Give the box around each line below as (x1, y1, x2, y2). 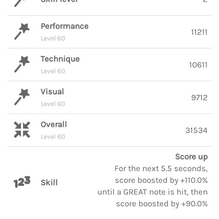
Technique (41, 54, 80, 64)
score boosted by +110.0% (115, 175, 208, 185)
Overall (41, 119, 67, 129)
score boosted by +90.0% (116, 198, 208, 208)
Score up (175, 152, 208, 161)
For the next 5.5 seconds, (114, 163, 208, 173)
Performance (41, 21, 88, 31)
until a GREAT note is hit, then (97, 187, 208, 197)
